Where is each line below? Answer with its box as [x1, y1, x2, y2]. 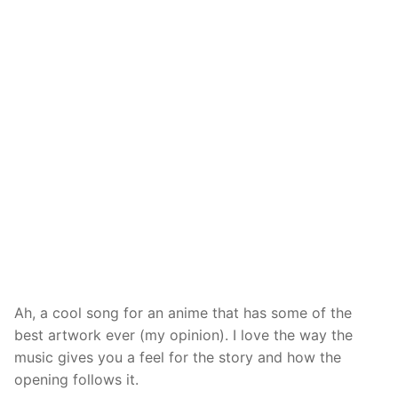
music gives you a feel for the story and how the [14, 348, 341, 367]
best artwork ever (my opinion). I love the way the [14, 326, 353, 345]
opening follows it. [14, 370, 139, 389]
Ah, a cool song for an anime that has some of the [14, 304, 352, 322]
